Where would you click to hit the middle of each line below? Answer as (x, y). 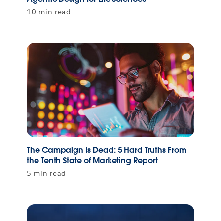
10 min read (49, 12)
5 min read (46, 173)
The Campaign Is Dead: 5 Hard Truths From (107, 150)
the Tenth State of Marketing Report (92, 160)
